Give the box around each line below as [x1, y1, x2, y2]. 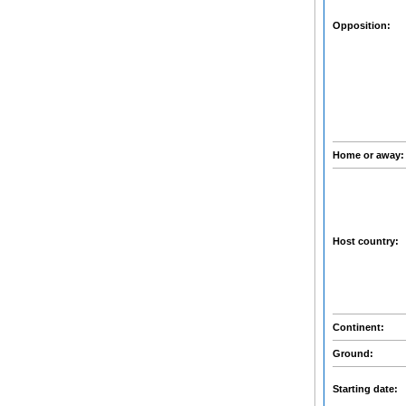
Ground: [333, 348, 376, 359]
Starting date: [333, 383, 401, 394]
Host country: [333, 236, 401, 246]
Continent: [333, 322, 387, 333]
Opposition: [333, 20, 393, 31]
